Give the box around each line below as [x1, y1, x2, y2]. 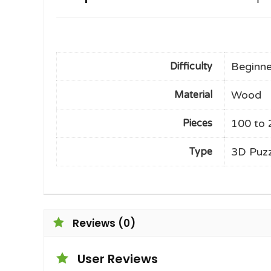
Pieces [183, 117, 212, 129]
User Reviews [77, 250, 158, 268]
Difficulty [170, 60, 212, 73]
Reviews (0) [73, 216, 135, 231]
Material [174, 88, 212, 101]
